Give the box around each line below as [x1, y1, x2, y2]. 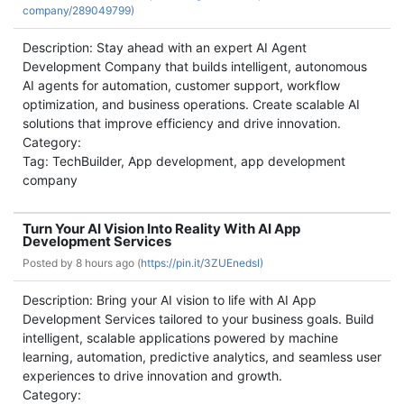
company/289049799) [23, 4, 134, 17]
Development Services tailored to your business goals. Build [23, 311, 374, 326]
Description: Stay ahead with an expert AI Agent [23, 40, 307, 55]
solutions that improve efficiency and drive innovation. [23, 115, 341, 131]
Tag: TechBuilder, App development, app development [23, 153, 345, 169]
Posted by [23, 256, 76, 270]
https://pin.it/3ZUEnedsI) [141, 256, 263, 270]
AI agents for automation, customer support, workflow [23, 78, 340, 93]
